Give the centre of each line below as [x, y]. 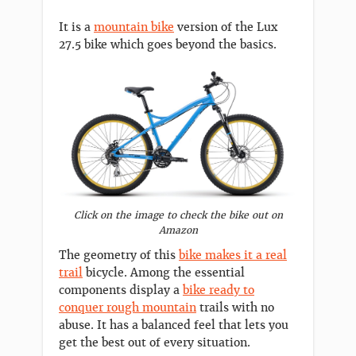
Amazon [178, 231]
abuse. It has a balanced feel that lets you [174, 325]
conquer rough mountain [128, 308]
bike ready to [219, 290]
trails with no [235, 308]
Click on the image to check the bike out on [178, 216]
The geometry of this [119, 255]
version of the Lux [226, 27]
